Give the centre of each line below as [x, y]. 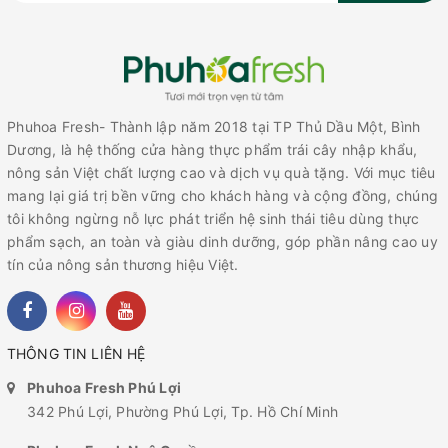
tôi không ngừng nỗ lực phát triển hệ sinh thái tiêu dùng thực [213, 219]
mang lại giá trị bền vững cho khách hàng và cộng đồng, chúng [222, 196]
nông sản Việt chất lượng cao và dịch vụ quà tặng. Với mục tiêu [221, 173]
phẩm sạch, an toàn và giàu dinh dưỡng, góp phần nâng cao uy [222, 242]
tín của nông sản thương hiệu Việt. [123, 265]
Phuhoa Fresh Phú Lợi [104, 388]
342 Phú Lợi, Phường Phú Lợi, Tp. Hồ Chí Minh [182, 412]
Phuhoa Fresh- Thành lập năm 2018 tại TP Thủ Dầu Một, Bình [214, 127]
